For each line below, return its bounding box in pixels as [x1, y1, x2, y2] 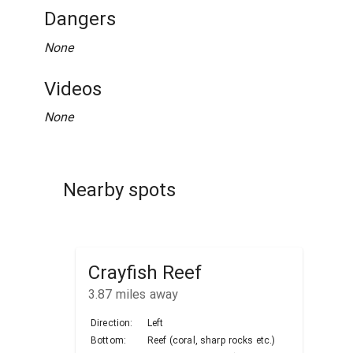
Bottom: [91, 334, 127, 346]
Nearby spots [63, 179, 176, 202]
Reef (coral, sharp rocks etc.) [147, 334, 276, 346]
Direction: [91, 317, 133, 329]
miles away [112, 286, 179, 302]
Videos [44, 77, 102, 100]
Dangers [44, 8, 116, 31]
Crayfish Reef [88, 261, 202, 284]
